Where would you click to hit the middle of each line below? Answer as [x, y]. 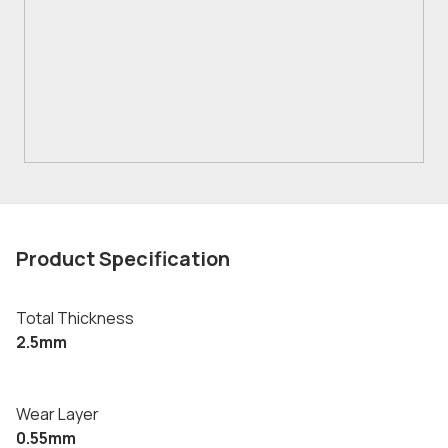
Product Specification [123, 258]
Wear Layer [57, 414]
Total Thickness [75, 318]
